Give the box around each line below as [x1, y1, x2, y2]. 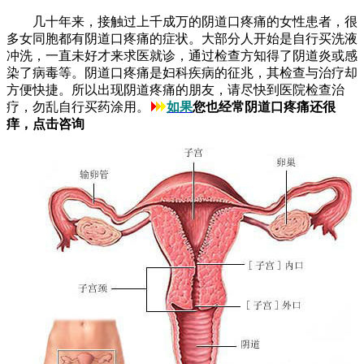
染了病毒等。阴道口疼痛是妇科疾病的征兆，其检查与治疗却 [6, 66, 357, 80]
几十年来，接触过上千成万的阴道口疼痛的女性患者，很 [6, 15, 357, 29]
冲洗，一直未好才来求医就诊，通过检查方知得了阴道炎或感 [6, 49, 357, 63]
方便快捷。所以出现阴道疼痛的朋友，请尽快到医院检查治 [6, 83, 344, 97]
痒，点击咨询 [6, 117, 84, 132]
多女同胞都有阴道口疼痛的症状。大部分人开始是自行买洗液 [6, 32, 357, 46]
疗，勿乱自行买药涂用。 [6, 100, 149, 115]
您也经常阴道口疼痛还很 [193, 100, 336, 115]
